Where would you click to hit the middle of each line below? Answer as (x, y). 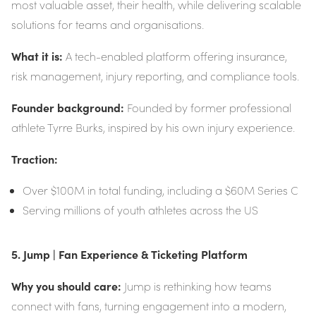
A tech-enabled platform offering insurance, (175, 56)
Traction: (35, 159)
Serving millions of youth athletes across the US (140, 210)
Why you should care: (66, 286)
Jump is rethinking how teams (196, 286)
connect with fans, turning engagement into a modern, (149, 306)
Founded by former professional (208, 108)
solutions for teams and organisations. (108, 25)
